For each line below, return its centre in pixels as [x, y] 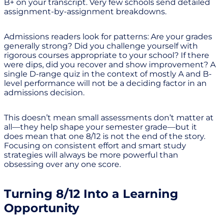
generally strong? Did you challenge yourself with [101, 46]
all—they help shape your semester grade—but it [100, 127]
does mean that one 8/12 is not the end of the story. [105, 136]
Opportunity [41, 208]
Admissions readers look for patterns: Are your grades [108, 36]
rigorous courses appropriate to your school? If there [107, 55]
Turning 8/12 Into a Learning [91, 193]
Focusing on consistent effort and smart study [95, 145]
